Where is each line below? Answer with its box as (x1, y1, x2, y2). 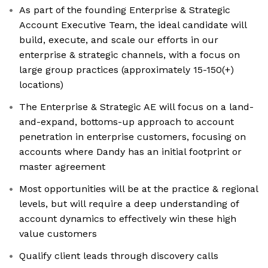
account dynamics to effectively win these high (19, 213, 236, 225)
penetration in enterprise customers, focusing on (19, 131, 246, 143)
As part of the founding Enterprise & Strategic (19, 4, 230, 16)
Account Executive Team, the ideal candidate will (19, 19, 247, 31)
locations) (19, 79, 63, 91)
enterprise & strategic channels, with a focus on (19, 49, 240, 61)
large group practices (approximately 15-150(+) (19, 64, 234, 76)
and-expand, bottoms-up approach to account (19, 116, 234, 128)
